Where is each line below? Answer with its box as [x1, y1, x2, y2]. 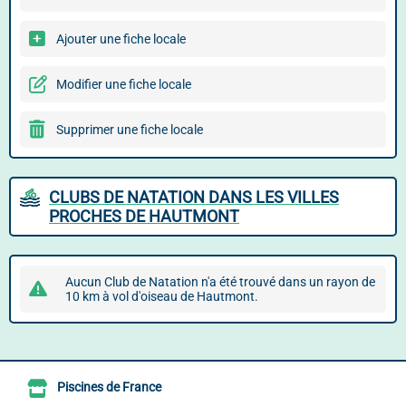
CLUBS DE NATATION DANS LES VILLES [49, 188, 339, 207]
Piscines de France [57, 380, 161, 395]
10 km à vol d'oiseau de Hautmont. [65, 289, 258, 304]
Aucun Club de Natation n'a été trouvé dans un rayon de [65, 275, 375, 289]
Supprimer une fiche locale [56, 122, 203, 137]
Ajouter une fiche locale [56, 32, 186, 46]
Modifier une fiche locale [56, 77, 191, 92]
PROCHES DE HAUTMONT [49, 207, 239, 226]
